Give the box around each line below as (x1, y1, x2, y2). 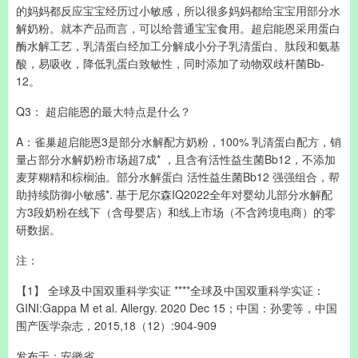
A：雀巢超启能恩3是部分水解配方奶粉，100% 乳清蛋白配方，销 (16, 133, 341, 149)
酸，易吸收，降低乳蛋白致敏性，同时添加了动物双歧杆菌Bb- (16, 55, 324, 71)
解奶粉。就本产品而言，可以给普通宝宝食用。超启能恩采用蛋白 (16, 20, 340, 36)
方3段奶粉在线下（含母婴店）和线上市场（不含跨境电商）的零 (16, 204, 336, 220)
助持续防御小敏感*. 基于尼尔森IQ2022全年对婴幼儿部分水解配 (16, 186, 332, 202)
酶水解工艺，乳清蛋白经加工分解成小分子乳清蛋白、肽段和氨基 (16, 38, 340, 54)
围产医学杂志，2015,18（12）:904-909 (16, 317, 217, 333)
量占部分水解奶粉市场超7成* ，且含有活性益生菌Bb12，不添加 (16, 151, 336, 167)
